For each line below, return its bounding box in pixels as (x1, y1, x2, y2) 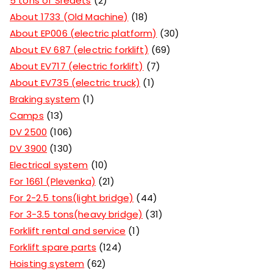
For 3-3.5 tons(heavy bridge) (10, 207, 143, 221)
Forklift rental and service (10, 224, 126, 237)
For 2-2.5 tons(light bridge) (10, 191, 134, 204)
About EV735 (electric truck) (10, 76, 141, 89)
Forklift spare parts (10, 240, 96, 253)
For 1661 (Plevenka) (10, 174, 96, 188)
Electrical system (10, 158, 88, 171)
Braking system (10, 92, 80, 105)
